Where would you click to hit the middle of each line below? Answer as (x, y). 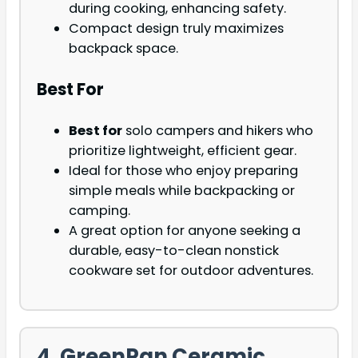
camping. (99, 211)
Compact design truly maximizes (176, 28)
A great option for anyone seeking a (185, 231)
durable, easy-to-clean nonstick (174, 251)
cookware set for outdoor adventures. (191, 271)
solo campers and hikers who (218, 131)
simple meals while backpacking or (182, 191)
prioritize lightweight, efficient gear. (183, 151)
